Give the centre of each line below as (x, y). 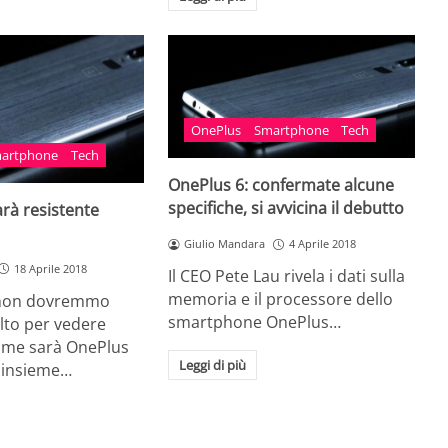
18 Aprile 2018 (50, 268)
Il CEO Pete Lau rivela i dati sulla (287, 276)
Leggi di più (212, 365)
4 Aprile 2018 (322, 244)
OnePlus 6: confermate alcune (281, 185)
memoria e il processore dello (281, 299)
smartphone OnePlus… (255, 322)
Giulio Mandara (225, 244)
